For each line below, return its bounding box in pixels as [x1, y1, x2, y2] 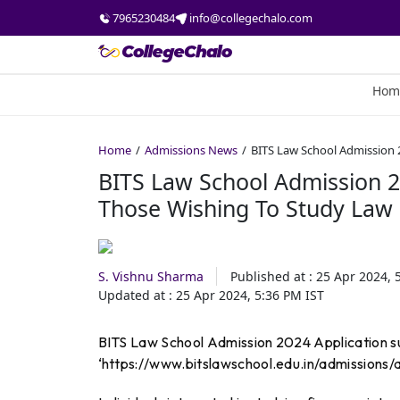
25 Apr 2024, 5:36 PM [175, 287, 302, 304]
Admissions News [144, 142, 237, 158]
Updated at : [97, 287, 172, 304]
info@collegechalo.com [188, 9, 312, 26]
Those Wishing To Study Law [97, 193, 393, 223]
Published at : [229, 268, 312, 286]
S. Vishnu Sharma [97, 268, 204, 286]
